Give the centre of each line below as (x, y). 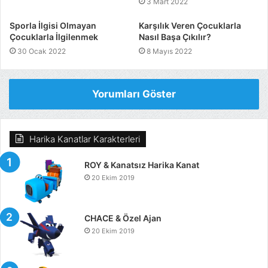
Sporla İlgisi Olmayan (53, 25)
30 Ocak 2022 (42, 51)
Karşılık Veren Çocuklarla (190, 25)
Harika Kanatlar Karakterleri (85, 139)
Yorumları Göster (134, 94)
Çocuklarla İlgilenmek (54, 36)
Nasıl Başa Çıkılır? (175, 36)
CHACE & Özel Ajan (123, 218)
